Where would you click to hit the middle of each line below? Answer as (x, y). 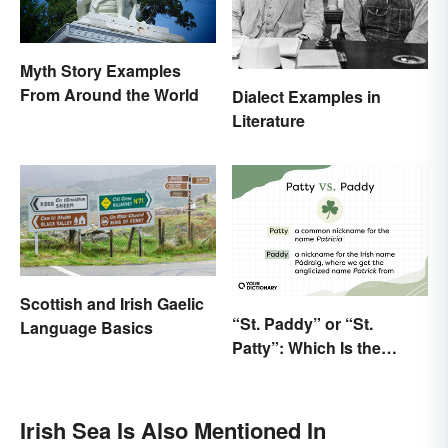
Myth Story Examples (100, 71)
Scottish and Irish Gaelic (112, 303)
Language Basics (86, 327)
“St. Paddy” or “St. (302, 323)
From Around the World (109, 95)
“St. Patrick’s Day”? (307, 395)
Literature (268, 121)
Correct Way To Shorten (323, 371)
